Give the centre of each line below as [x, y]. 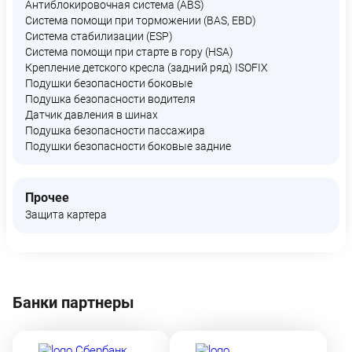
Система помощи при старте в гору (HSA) [129, 52]
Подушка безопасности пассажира [115, 130]
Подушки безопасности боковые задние [128, 146]
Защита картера [66, 214]
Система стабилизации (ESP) [99, 36]
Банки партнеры [73, 302]
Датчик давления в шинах [92, 115]
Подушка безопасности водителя [110, 99]
